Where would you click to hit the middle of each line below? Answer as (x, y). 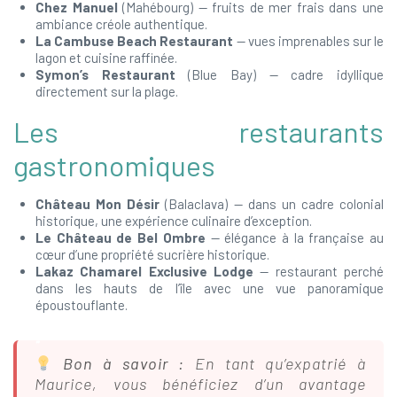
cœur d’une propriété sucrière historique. (152, 254)
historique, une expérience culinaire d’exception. (174, 221)
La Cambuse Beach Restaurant (135, 41)
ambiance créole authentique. (121, 24)
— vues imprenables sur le (308, 41)
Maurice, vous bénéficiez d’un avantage (200, 384)
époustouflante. (82, 305)
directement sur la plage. (107, 91)
